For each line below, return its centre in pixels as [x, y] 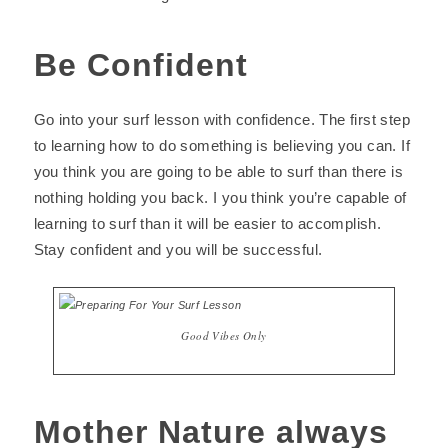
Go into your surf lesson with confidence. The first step [221, 119]
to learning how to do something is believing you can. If [221, 145]
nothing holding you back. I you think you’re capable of [220, 197]
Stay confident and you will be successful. [178, 249]
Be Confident [140, 65]
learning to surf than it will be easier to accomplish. [207, 223]
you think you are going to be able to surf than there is [218, 171]
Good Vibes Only [224, 335]
